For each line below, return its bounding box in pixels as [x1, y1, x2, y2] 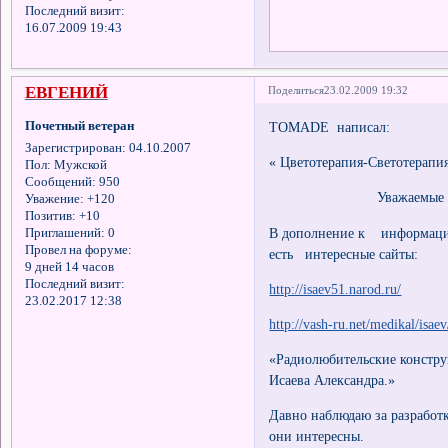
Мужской [50, 157, 107, 172]
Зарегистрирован [24, 140, 122, 155]
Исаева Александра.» [269, 371, 396, 388]
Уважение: [24, 191, 84, 206]
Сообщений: [24, 174, 96, 189]
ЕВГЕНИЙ [24, 83, 108, 103]
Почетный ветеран [24, 118, 134, 133]
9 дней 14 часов [24, 259, 114, 274]
